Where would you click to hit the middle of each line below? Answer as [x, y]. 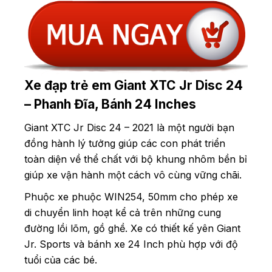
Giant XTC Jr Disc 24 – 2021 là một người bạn [129, 128]
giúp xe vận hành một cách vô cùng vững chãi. [133, 175]
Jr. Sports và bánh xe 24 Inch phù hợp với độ [131, 244]
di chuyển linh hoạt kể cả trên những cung [123, 213]
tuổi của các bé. [61, 260]
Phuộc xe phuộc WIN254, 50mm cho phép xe [131, 197]
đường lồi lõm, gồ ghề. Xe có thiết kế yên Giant [132, 229]
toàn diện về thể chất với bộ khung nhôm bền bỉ [136, 159]
